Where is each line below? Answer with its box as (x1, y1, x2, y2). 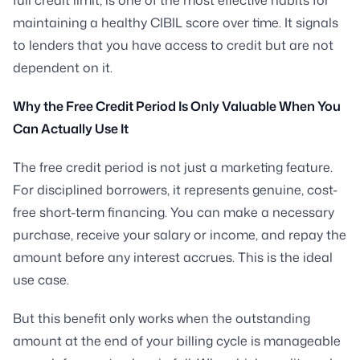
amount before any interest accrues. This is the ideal (13, 247, 333, 266)
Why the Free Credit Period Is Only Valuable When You (13, 96, 341, 115)
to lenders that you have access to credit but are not (13, 35, 333, 54)
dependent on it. (13, 58, 112, 76)
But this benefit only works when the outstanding (13, 309, 310, 327)
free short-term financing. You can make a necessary (13, 202, 334, 221)
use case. (13, 270, 69, 288)
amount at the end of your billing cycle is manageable (13, 331, 341, 350)
